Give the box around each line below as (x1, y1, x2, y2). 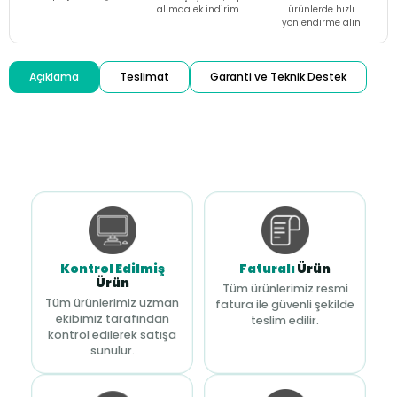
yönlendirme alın (282, 16, 362, 29)
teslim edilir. (251, 313, 319, 328)
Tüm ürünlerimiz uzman (45, 295, 179, 310)
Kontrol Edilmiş (59, 260, 165, 277)
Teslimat (120, 69, 169, 84)
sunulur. (90, 343, 135, 358)
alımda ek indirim (157, 3, 240, 16)
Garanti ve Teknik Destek (210, 69, 346, 84)
